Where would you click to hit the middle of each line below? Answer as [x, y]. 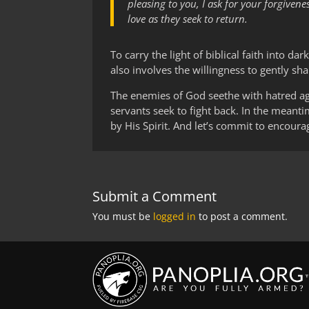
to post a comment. [242, 216]
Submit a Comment [155, 196]
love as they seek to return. [188, 19]
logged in [175, 216]
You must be [123, 216]
